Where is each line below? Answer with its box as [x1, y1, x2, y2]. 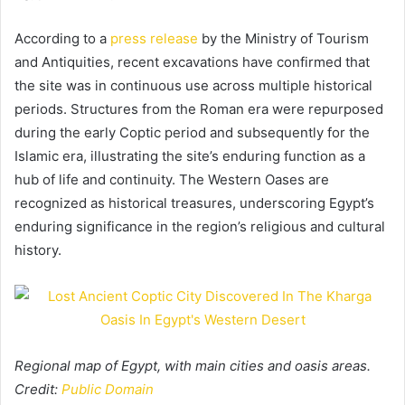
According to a [14, 29, 110, 47]
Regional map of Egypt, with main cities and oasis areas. [14, 356, 371, 374]
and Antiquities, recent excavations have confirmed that [14, 52, 370, 71]
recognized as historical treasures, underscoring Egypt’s [14, 193, 374, 212]
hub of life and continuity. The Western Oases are [14, 170, 329, 188]
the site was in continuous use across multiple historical [14, 76, 372, 94]
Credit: [14, 380, 61, 398]
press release [110, 29, 198, 47]
